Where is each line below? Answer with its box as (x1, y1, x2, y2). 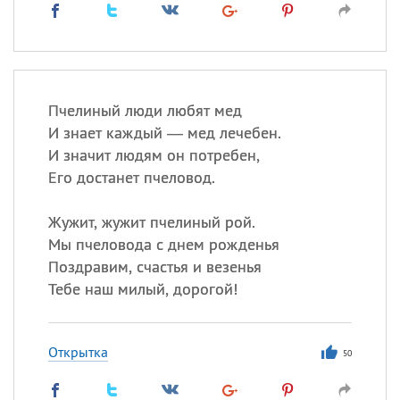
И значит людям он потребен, (47, 145, 260, 165)
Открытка (47, 343, 108, 361)
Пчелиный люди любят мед (47, 100, 242, 121)
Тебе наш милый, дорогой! (47, 279, 237, 299)
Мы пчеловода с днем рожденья (47, 234, 279, 254)
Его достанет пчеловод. (47, 167, 215, 187)
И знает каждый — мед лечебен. (47, 122, 281, 143)
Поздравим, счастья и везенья (47, 256, 262, 277)
